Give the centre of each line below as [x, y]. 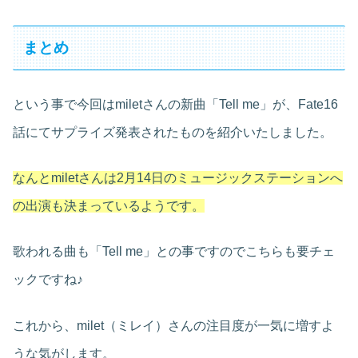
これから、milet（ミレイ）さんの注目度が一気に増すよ [173, 325]
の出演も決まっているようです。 [109, 206]
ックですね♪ [48, 280]
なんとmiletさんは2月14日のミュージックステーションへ [178, 178]
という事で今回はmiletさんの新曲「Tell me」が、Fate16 [175, 104]
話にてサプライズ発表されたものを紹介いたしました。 [173, 132]
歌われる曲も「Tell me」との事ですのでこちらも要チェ [174, 252]
